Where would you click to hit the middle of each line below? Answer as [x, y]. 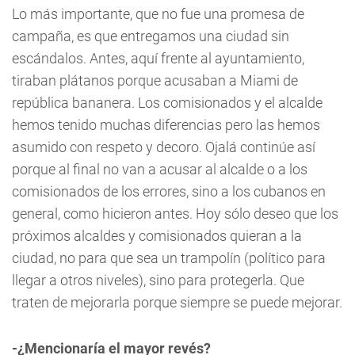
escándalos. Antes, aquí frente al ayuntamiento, [158, 58]
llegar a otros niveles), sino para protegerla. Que [158, 280]
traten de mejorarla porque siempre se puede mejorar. [177, 302]
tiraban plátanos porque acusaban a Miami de [155, 80]
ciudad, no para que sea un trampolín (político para [169, 258]
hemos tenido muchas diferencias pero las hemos [166, 124]
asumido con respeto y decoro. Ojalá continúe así [164, 147]
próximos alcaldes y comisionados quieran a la [157, 235]
